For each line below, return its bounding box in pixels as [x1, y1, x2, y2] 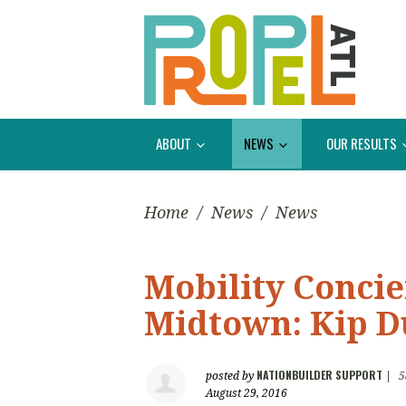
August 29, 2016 [206, 387, 287, 401]
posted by [206, 370, 256, 383]
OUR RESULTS [326, 132, 400, 153]
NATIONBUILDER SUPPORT [256, 367, 382, 383]
